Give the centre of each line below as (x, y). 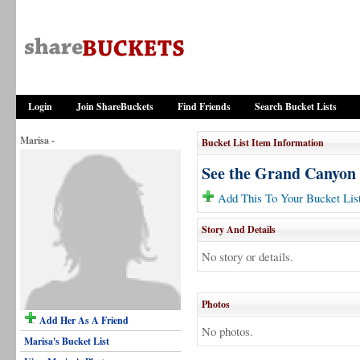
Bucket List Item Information (263, 143)
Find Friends (204, 106)
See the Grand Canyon (279, 173)
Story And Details (239, 229)
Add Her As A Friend (83, 320)
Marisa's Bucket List (67, 341)
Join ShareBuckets (115, 106)
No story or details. (247, 256)
